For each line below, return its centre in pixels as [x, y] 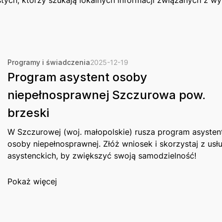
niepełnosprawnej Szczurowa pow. [107, 95]
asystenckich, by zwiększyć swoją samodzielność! [102, 156]
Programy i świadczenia [49, 62]
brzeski [28, 113]
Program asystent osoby [78, 77]
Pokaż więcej [32, 181]
